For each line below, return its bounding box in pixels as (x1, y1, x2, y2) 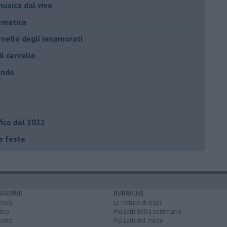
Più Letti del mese (113, 216, 163, 225)
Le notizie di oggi (113, 198, 161, 207)
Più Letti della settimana (113, 207, 181, 216)
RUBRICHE (113, 188, 144, 198)
